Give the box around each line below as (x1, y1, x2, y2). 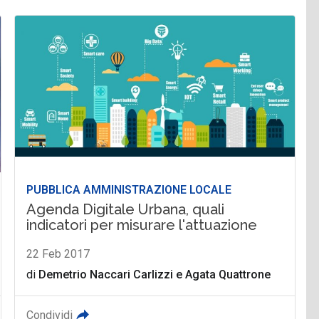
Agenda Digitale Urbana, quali (26, 201, 225, 219)
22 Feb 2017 (26, 247, 90, 261)
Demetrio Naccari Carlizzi (38, 268, 174, 282)
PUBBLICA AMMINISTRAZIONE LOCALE (26, 183, 232, 197)
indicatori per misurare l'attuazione (26, 216, 258, 234)
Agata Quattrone (185, 268, 271, 282)
